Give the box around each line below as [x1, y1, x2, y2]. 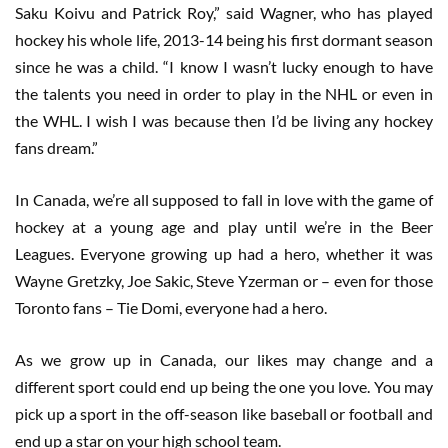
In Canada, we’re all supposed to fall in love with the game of [15, 190, 433, 210]
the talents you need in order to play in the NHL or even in [15, 84, 433, 104]
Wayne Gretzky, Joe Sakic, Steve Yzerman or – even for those [15, 271, 433, 291]
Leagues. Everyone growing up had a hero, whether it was [15, 244, 433, 264]
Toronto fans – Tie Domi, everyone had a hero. [15, 298, 327, 318]
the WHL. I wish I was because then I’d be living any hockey [15, 111, 433, 131]
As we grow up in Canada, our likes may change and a [15, 350, 433, 370]
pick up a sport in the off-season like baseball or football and [15, 404, 433, 424]
